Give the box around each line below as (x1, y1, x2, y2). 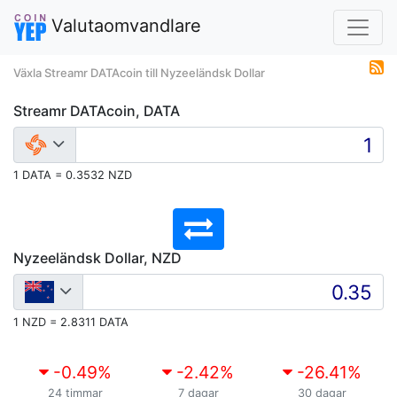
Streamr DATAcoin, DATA (13, 102, 180, 120)
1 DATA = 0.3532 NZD (13, 168, 132, 182)
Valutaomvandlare (46, 15, 201, 37)
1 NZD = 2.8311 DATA (13, 315, 128, 329)
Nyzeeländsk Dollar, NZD (13, 249, 182, 267)
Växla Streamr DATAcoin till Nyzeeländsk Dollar (13, 66, 265, 80)
